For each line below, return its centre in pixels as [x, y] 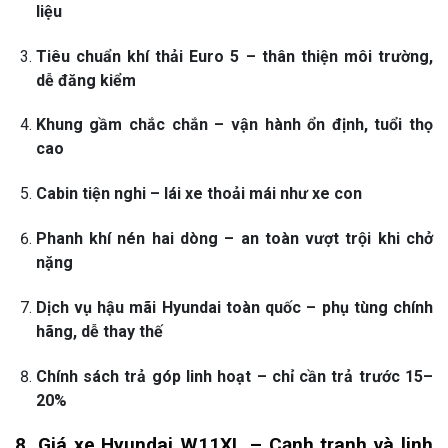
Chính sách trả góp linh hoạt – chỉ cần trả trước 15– [234, 376]
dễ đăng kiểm [85, 80]
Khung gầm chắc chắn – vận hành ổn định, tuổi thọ [234, 125]
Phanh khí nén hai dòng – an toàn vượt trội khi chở [234, 239]
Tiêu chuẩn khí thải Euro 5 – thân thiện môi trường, [234, 56]
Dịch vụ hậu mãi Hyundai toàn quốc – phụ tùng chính [234, 307]
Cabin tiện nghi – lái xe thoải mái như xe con [198, 194]
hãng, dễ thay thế [99, 331]
